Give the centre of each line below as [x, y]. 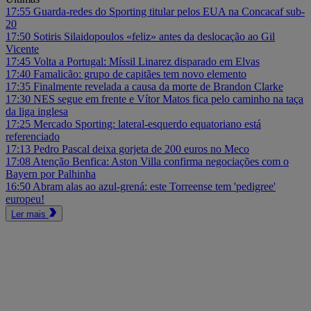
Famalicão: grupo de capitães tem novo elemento [140, 74]
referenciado [33, 136]
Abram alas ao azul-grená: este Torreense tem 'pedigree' [154, 186]
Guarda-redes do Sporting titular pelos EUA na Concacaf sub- [169, 11]
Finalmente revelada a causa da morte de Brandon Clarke [158, 86]
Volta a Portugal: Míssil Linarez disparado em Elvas [146, 61]
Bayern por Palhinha [51, 174]
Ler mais [30, 214]
